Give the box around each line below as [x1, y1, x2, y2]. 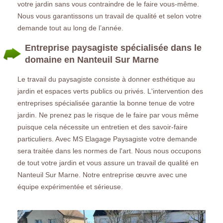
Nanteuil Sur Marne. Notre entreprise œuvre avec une [17, 170, 187, 179]
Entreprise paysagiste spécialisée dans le [25, 42, 202, 53]
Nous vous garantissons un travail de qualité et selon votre [17, 11, 202, 20]
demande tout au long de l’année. [17, 23, 123, 32]
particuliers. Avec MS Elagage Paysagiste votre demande [17, 134, 197, 143]
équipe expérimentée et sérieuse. [17, 182, 123, 191]
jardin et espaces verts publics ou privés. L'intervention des [17, 87, 203, 95]
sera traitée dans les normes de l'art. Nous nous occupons [17, 146, 201, 155]
